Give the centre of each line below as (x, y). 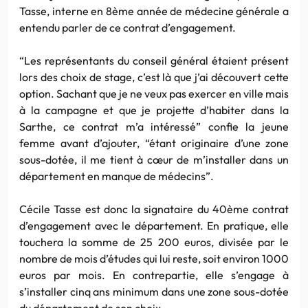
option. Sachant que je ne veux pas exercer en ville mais (154, 93)
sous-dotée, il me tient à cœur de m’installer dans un (154, 159)
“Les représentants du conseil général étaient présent (154, 60)
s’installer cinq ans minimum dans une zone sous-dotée (154, 291)
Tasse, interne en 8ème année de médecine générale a (154, 11)
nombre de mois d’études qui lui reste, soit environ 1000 (154, 258)
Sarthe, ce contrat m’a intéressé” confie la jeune (154, 126)
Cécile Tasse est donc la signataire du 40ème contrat (154, 209)
